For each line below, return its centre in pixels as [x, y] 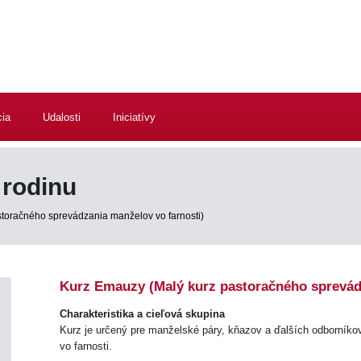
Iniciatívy [134, 117]
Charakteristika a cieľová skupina [142, 314]
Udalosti [62, 117]
